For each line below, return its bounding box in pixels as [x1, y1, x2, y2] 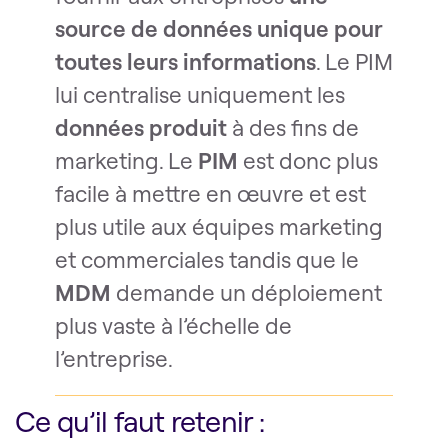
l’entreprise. [55, 343, 173, 373]
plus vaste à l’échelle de [55, 310, 292, 340]
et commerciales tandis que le [55, 244, 359, 274]
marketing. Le [55, 145, 198, 175]
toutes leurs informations [55, 46, 316, 76]
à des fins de [227, 112, 359, 142]
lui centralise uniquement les [55, 79, 345, 109]
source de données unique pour [55, 13, 383, 43]
